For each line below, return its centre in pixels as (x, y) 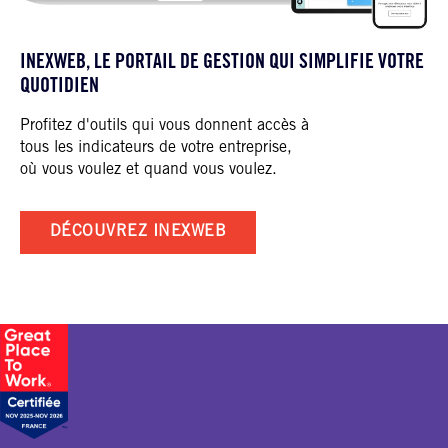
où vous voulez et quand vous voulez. (148, 169)
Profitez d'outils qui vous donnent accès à (164, 125)
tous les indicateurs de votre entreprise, (156, 147)
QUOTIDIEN (59, 87)
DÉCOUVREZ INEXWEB (138, 231)
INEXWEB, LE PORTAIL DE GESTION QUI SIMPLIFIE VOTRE (222, 63)
